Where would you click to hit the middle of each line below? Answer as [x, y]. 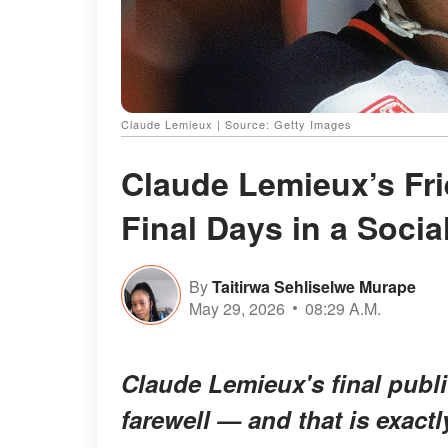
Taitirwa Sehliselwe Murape [314, 286]
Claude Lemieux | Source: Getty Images [236, 124]
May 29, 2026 [237, 308]
